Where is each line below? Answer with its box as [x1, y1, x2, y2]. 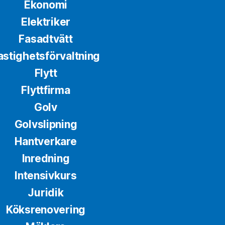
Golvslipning [14, 118, 77, 131]
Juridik [28, 186, 64, 199]
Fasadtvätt [19, 33, 73, 46]
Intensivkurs [15, 169, 77, 182]
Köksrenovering [6, 203, 86, 216]
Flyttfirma [21, 84, 70, 97]
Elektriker [21, 16, 71, 29]
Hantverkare [15, 135, 77, 148]
